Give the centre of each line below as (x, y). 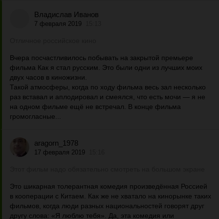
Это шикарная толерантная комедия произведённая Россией (109, 186)
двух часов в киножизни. (48, 77)
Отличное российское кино (53, 41)
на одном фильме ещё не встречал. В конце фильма (95, 107)
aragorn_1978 (56, 143)
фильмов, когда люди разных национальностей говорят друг (107, 206)
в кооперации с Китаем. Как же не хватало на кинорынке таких (110, 196)
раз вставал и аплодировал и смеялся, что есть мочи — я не (108, 97)
